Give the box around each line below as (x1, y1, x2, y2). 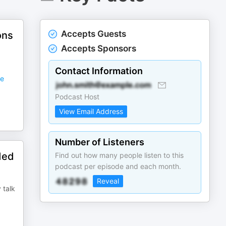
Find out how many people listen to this (55, 151, 184, 159)
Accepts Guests (61, 29, 127, 39)
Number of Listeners (55, 137, 145, 147)
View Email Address (59, 107, 124, 116)
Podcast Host (55, 92, 100, 101)
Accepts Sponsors (61, 43, 137, 53)
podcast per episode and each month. (55, 162, 182, 171)
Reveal (97, 177, 120, 185)
